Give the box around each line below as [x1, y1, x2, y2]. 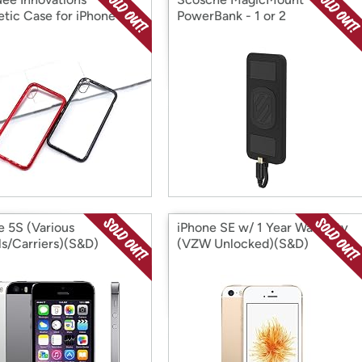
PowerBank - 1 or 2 [177, 8, 286, 23]
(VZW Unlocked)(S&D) [177, 236, 309, 251]
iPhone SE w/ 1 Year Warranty [177, 220, 348, 235]
